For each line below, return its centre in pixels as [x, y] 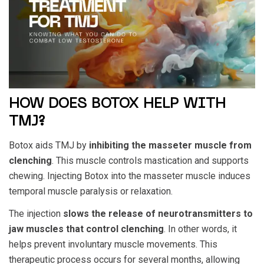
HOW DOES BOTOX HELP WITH [117, 104]
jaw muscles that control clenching [86, 229]
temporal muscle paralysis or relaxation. [91, 191]
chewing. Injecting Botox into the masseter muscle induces [130, 176]
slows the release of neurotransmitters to [158, 213]
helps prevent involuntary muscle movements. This [113, 244]
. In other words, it [200, 229]
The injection [36, 213]
